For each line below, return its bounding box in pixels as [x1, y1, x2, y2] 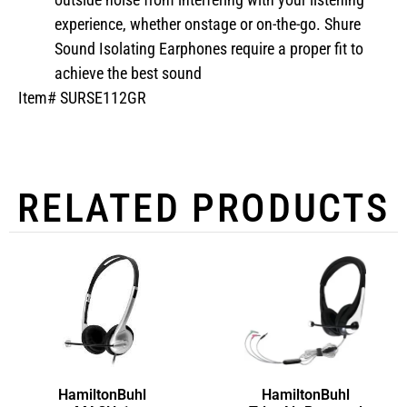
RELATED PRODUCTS [17, 184, 390, 232]
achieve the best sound [55, 63, 202, 83]
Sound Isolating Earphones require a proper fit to [55, 38, 363, 58]
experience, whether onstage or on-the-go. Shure [55, 14, 361, 34]
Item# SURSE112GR [18, 87, 146, 107]
